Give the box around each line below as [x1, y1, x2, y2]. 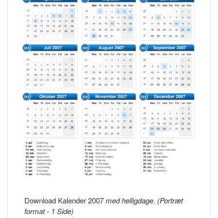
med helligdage [106, 195, 154, 206]
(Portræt [157, 195, 183, 206]
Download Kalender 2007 [24, 195, 106, 206]
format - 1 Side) [24, 206, 74, 217]
